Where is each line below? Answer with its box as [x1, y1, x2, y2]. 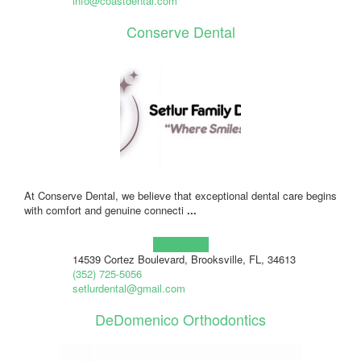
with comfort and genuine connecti [24, 201, 187, 218]
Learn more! [152, 236, 209, 252]
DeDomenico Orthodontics [95, 308, 266, 330]
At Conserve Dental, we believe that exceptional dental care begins [24, 187, 337, 203]
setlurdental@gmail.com [72, 280, 185, 296]
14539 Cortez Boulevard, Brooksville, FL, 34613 [72, 251, 296, 267]
